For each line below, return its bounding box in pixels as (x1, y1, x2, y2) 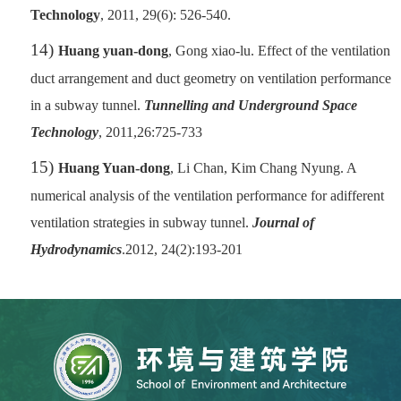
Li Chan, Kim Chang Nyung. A (174, 159, 356, 175)
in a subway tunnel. (30, 97, 144, 113)
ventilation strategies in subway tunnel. (30, 214, 252, 230)
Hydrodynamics (30, 241, 122, 257)
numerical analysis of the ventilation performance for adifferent (30, 187, 384, 203)
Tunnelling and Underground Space (144, 97, 357, 113)
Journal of (252, 214, 314, 230)
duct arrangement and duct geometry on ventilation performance (30, 70, 391, 86)
